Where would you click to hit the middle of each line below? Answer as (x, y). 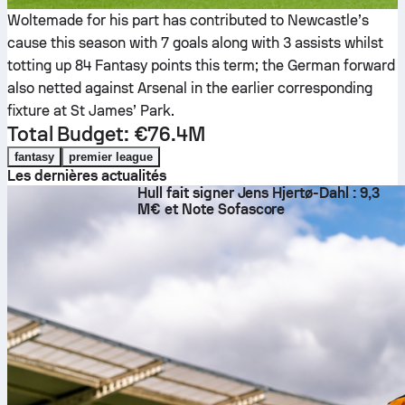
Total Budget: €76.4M (106, 134)
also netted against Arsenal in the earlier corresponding (190, 88)
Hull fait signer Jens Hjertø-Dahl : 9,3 (259, 193)
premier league (110, 157)
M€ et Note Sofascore (212, 209)
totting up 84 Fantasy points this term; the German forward (201, 66)
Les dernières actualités (87, 176)
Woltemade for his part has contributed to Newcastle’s (188, 20)
